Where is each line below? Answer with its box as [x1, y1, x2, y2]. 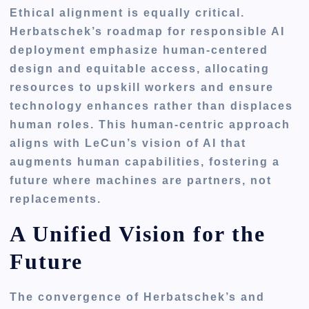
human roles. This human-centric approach [10, 118, 291, 130]
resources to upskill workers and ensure [10, 81, 275, 93]
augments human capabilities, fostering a [10, 155, 281, 168]
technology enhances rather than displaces [10, 99, 294, 112]
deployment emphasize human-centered [10, 43, 269, 56]
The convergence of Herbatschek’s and [10, 290, 266, 303]
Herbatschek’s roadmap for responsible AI [10, 25, 286, 37]
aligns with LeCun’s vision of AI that [10, 137, 247, 149]
